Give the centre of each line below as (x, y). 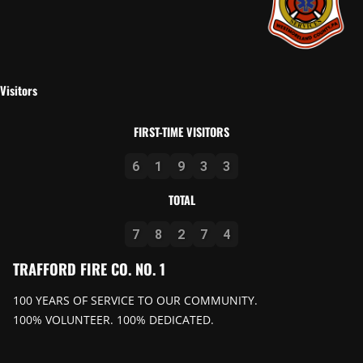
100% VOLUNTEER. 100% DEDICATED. (113, 319)
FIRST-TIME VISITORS (181, 131)
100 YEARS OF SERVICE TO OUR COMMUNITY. (135, 300)
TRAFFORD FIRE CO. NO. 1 (89, 268)
